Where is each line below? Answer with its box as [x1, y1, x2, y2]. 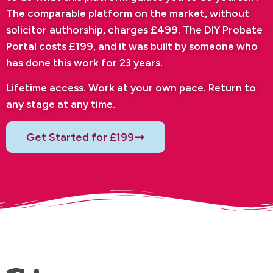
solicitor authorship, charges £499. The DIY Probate [6, 23, 263, 36]
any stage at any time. [6, 98, 115, 111]
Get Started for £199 [26, 130, 134, 144]
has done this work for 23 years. [6, 56, 163, 69]
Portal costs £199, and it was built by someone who [6, 40, 258, 52]
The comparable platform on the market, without [6, 7, 249, 19]
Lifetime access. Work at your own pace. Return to [6, 82, 256, 94]
